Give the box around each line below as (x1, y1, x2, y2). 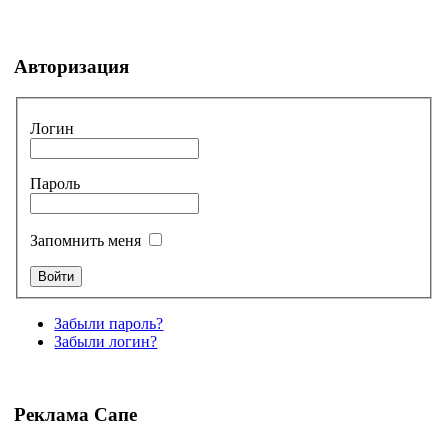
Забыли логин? (54, 333, 158, 351)
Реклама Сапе (14, 403, 138, 425)
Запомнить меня (30, 232, 146, 250)
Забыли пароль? (54, 315, 164, 333)
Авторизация (14, 55, 130, 77)
